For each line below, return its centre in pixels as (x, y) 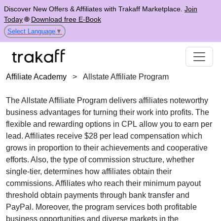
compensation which (165, 136)
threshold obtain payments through (67, 195)
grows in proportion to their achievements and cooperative (107, 148)
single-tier (23, 171)
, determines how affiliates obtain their (106, 171)
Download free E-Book (66, 19)
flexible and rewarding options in (64, 124)
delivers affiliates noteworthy (158, 100)
